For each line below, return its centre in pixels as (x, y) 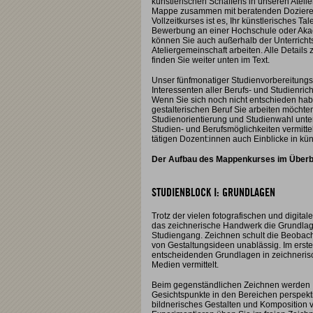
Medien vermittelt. (186, 265)
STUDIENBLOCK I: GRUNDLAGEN (213, 193)
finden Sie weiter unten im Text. (212, 60)
